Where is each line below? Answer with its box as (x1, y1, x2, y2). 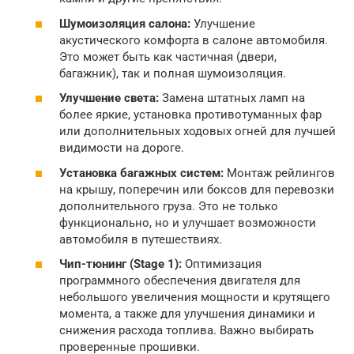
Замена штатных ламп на (159, 91, 305, 105)
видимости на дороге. (59, 141, 184, 155)
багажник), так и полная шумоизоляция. (59, 66, 286, 81)
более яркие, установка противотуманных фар (59, 107, 322, 122)
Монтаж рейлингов (224, 165, 335, 180)
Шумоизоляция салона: (59, 16, 190, 31)
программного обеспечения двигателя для (59, 273, 300, 288)
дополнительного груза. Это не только (59, 198, 278, 213)
